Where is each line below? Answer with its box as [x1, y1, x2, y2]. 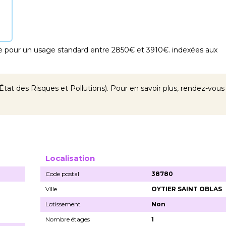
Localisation [45, 153, 95, 163]
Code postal [45, 169, 79, 178]
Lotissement [45, 200, 81, 208]
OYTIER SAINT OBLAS [151, 185, 222, 193]
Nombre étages [45, 215, 90, 223]
